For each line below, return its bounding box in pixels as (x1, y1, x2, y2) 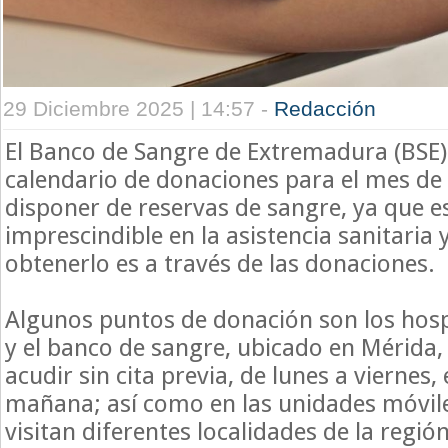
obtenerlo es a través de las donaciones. (5, 248, 435, 278)
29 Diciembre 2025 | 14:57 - (3, 96, 274, 120)
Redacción (274, 96, 376, 120)
